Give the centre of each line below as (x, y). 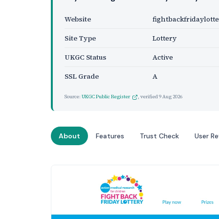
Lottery (164, 38)
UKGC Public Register (106, 97)
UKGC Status (85, 57)
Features (110, 136)
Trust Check (159, 136)
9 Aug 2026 (171, 97)
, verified (148, 97)
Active (163, 57)
